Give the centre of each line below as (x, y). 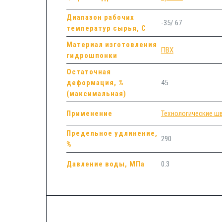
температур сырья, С (106, 28)
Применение (89, 113)
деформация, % (95, 83)
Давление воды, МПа (105, 164)
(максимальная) (96, 93)
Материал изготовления (111, 44)
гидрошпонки (92, 55)
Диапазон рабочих (100, 17)
